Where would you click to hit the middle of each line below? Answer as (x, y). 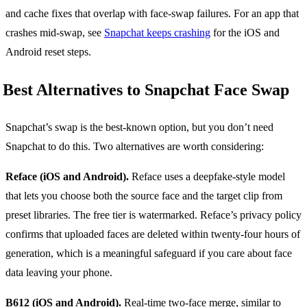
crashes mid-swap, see (55, 33)
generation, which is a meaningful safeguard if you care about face (149, 254)
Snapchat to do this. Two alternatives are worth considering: (135, 147)
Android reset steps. (48, 52)
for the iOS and (245, 33)
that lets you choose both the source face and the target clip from (144, 196)
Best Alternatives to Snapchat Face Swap (146, 90)
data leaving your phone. (59, 273)
